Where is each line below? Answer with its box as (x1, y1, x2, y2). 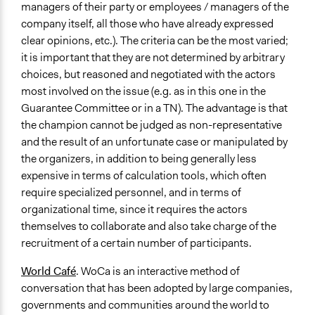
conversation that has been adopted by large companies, (21, 281, 292, 296)
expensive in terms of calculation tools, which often (21, 168, 266, 184)
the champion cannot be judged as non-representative (21, 117, 282, 133)
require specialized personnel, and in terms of (21, 185, 241, 200)
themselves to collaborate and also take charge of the (21, 219, 276, 234)
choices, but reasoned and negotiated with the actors (21, 67, 276, 82)
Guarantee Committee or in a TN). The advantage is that (21, 101, 288, 116)
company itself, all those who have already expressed (21, 16, 274, 32)
